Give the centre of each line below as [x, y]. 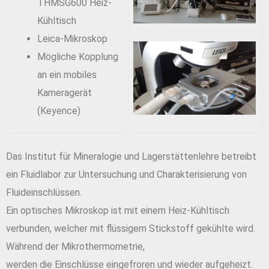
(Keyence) [59, 110]
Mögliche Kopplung [78, 56]
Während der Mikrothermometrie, [75, 246]
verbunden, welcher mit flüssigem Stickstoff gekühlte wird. [131, 228]
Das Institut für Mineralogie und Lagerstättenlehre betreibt [131, 156]
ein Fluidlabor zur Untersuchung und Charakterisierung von [126, 174]
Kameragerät [65, 92]
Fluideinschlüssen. [44, 192]
